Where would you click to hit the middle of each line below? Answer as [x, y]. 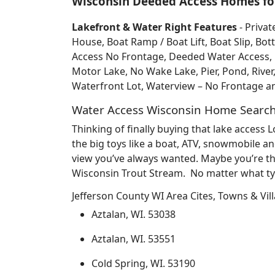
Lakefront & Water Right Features [154, 27]
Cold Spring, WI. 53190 [143, 263]
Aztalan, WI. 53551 [134, 239]
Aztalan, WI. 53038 [134, 214]
